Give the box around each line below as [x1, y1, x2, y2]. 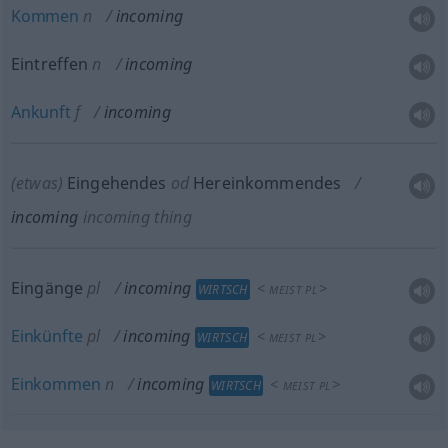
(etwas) [10, 172, 63, 194]
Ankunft [10, 101, 71, 123]
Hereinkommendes [189, 172, 342, 194]
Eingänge [10, 277, 84, 299]
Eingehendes [62, 172, 167, 194]
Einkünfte [10, 325, 83, 347]
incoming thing [82, 206, 192, 228]
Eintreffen [10, 53, 89, 75]
